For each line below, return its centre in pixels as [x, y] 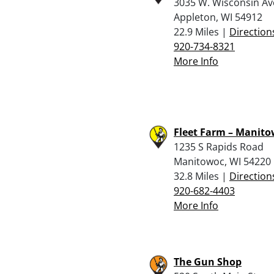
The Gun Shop [208, 261]
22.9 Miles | [202, 31]
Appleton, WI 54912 [218, 17]
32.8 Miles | [202, 176]
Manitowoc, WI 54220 [222, 161]
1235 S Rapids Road [219, 146]
